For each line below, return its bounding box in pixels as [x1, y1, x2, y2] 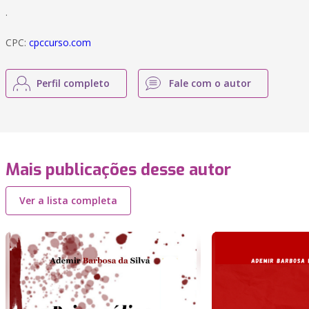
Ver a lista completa [19, 194, 117, 207]
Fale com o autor [169, 77, 251, 90]
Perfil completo [37, 77, 110, 90]
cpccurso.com [29, 36, 91, 49]
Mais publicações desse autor [6, 159, 231, 181]
